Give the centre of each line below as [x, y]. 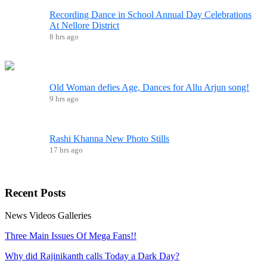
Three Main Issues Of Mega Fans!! [71, 236]
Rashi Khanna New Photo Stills [109, 138]
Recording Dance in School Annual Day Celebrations [150, 14]
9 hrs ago [64, 98]
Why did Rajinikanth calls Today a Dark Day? [92, 256]
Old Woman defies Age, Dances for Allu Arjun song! [149, 87]
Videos [42, 216]
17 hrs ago [66, 150]
